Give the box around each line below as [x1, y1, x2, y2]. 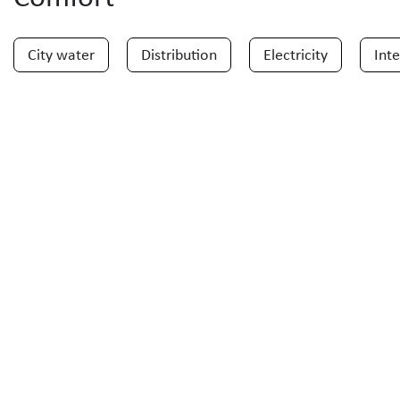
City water [28, 44, 95, 65]
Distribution [141, 44, 217, 65]
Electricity [263, 44, 328, 65]
